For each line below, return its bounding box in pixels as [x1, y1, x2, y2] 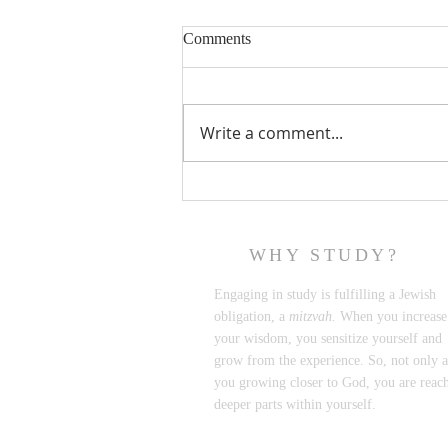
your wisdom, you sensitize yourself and [214, 330, 442, 346]
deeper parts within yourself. [214, 396, 380, 412]
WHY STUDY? [248, 244, 400, 265]
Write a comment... [200, 121, 343, 144]
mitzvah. [289, 308, 340, 324]
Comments [183, 29, 251, 47]
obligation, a [214, 308, 289, 324]
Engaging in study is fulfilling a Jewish [214, 286, 436, 302]
